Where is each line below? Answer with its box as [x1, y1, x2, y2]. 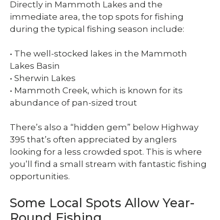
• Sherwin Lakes [10, 73, 76, 83]
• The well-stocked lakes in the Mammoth [10, 49, 187, 59]
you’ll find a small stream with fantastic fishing [10, 159, 207, 169]
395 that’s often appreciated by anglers [10, 135, 177, 145]
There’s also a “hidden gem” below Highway [10, 122, 198, 133]
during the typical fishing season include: [10, 24, 184, 34]
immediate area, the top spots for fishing [10, 12, 184, 22]
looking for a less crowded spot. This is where [10, 147, 202, 157]
